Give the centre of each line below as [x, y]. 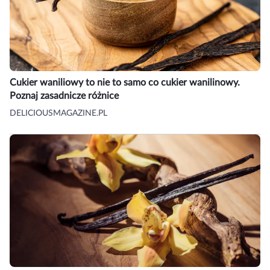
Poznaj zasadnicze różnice [64, 96]
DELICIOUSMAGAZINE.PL [58, 113]
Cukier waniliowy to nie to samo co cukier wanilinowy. [125, 82]
